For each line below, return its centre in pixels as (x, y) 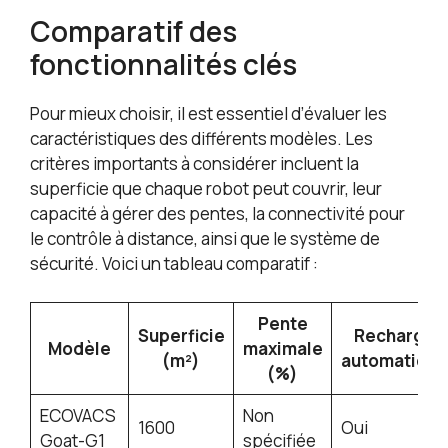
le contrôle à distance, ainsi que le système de (205, 239)
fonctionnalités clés (163, 64)
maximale (282, 348)
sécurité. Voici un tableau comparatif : (174, 264)
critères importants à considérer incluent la (194, 164)
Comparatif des (133, 31)
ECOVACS (77, 415)
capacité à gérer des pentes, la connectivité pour (217, 214)
